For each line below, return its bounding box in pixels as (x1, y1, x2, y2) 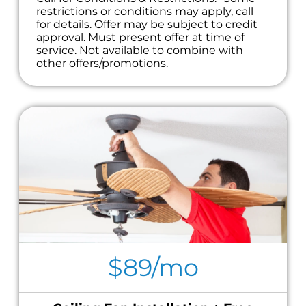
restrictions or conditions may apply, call (36, 5, 253, 18)
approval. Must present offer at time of (36, 31, 245, 44)
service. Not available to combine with (36, 44, 243, 57)
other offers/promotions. (36, 57, 168, 70)
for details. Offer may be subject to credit (36, 18, 258, 31)
